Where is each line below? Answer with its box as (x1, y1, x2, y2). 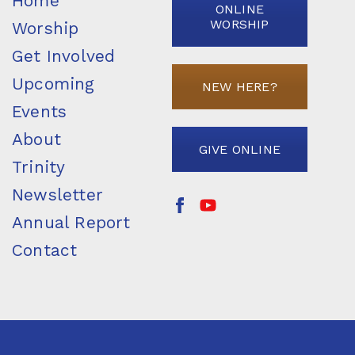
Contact (12, 239, 78, 260)
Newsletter (12, 184, 104, 204)
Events (12, 101, 67, 121)
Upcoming (12, 73, 95, 94)
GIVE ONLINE (198, 141, 281, 157)
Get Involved (12, 45, 116, 66)
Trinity (12, 156, 65, 177)
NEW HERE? (201, 78, 277, 94)
